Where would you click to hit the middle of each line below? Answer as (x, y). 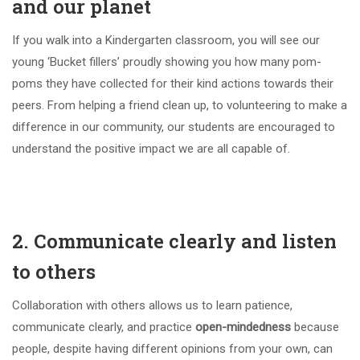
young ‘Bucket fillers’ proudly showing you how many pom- (167, 62)
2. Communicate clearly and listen (174, 241)
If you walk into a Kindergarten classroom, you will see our (166, 41)
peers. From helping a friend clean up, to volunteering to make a (180, 106)
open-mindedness (245, 327)
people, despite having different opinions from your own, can (172, 349)
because (317, 327)
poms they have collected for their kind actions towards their (173, 84)
